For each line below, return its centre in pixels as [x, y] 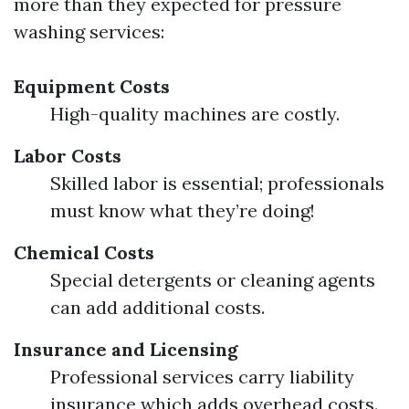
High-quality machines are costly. [195, 114]
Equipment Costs [92, 86]
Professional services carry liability [202, 377]
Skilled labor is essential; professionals [217, 183]
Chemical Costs [84, 252]
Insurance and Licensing [126, 349]
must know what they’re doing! [183, 210]
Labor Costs [68, 156]
